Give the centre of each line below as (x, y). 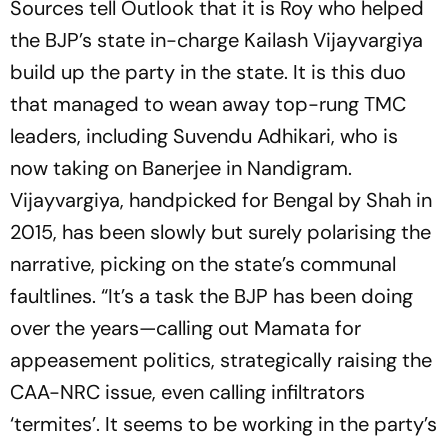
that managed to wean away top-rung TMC (208, 104)
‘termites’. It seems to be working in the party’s (223, 424)
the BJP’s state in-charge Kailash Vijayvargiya (216, 40)
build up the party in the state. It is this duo (208, 72)
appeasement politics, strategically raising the (221, 360)
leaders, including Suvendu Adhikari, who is (204, 136)
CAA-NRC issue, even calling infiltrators (187, 392)
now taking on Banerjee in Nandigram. (181, 168)
